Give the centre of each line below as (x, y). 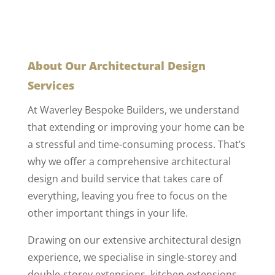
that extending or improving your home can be (136, 127)
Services (51, 86)
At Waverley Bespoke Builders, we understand (133, 110)
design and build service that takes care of (125, 179)
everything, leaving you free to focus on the (127, 196)
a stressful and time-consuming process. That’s (136, 145)
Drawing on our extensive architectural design (134, 240)
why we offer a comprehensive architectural (129, 162)
